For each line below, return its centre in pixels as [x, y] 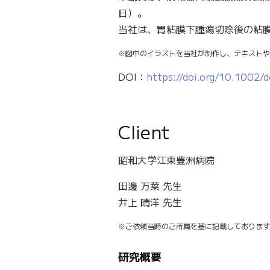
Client [144, 131]
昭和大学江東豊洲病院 [171, 160]
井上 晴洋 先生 [150, 202]
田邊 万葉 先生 [150, 186]
